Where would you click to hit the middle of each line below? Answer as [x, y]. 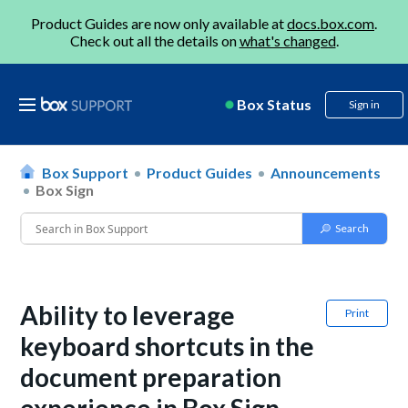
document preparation [151, 377]
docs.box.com [331, 23]
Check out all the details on [154, 41]
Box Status [274, 104]
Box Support [86, 173]
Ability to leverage [128, 315]
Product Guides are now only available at [159, 23]
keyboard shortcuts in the [168, 346]
